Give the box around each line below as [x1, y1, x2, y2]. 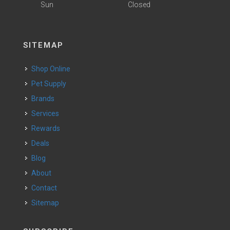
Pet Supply [36, 80, 66, 88]
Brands [36, 94, 54, 103]
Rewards [36, 124, 60, 132]
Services [36, 109, 59, 118]
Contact [36, 184, 57, 192]
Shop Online [36, 65, 70, 73]
